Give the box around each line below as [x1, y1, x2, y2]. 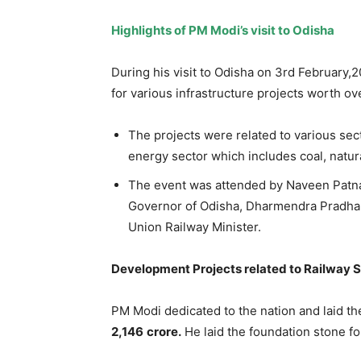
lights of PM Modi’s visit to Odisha [139, 22, 334, 38]
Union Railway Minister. [128, 218, 261, 234]
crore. [147, 323, 181, 339]
